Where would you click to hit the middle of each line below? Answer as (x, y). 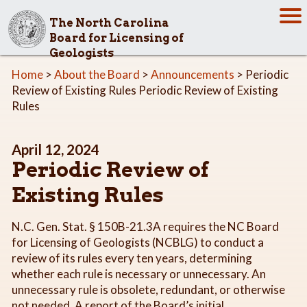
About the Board (97, 74)
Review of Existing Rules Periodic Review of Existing (145, 90)
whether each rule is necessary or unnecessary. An (139, 273)
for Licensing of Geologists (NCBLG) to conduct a (138, 242)
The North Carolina (109, 23)
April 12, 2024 (56, 149)
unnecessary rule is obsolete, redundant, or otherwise (148, 289)
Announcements (193, 74)
